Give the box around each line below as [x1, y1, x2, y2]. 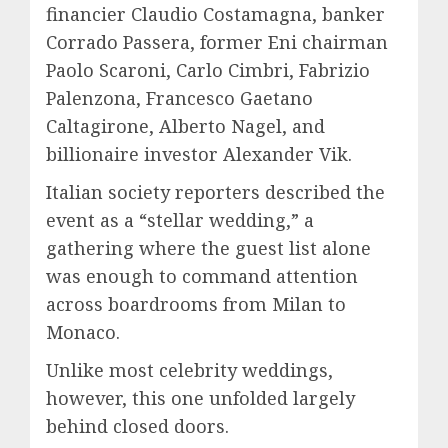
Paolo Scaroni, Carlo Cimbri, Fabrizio [46, 58, 370, 82]
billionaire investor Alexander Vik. [46, 142, 352, 166]
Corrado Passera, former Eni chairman [46, 30, 388, 54]
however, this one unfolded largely [46, 386, 355, 410]
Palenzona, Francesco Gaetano [46, 86, 313, 110]
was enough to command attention [46, 264, 358, 288]
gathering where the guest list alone [46, 236, 371, 260]
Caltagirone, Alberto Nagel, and [46, 114, 325, 138]
